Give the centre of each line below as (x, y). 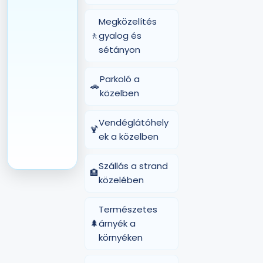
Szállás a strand (133, 166)
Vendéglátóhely (134, 122)
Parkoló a (119, 79)
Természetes (128, 209)
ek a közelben (129, 136)
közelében (121, 180)
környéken (121, 237)
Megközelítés (128, 21)
